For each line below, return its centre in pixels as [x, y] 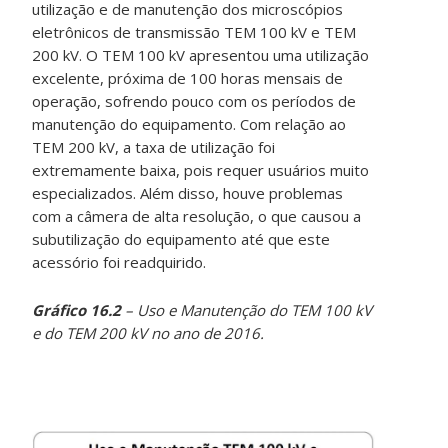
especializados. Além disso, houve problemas [188, 193]
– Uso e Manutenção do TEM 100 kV [247, 310]
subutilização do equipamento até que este [181, 239]
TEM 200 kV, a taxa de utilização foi [154, 147]
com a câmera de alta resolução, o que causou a [197, 216]
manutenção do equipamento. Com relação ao [189, 124]
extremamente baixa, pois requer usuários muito [201, 170]
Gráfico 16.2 [77, 310]
